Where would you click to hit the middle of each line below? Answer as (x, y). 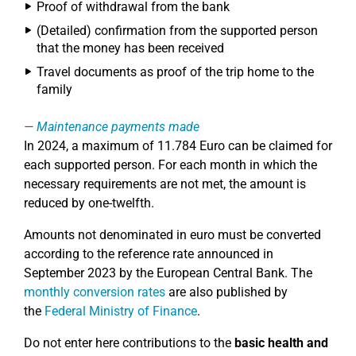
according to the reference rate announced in (149, 254)
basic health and (281, 343)
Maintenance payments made (118, 127)
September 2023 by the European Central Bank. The (168, 273)
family (54, 89)
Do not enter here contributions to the (129, 343)
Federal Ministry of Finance (121, 311)
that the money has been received (130, 48)
